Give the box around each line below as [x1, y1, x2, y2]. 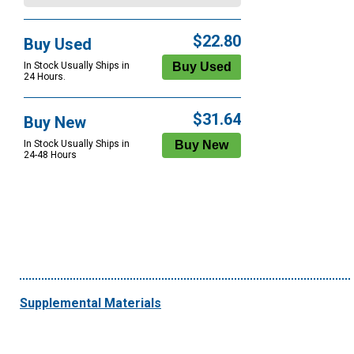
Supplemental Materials [20, 296, 161, 311]
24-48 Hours [24, 149, 77, 161]
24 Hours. [24, 71, 66, 83]
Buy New [24, 113, 86, 133]
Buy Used [24, 35, 92, 55]
